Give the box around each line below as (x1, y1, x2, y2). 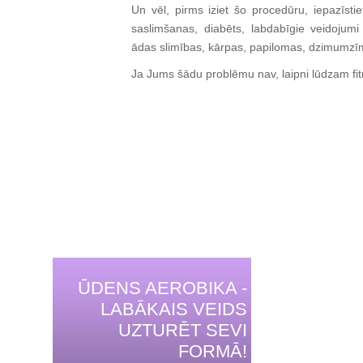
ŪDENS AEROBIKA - (78, 278, 247, 298)
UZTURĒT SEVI (118, 320, 247, 340)
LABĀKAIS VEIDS (100, 299, 247, 319)
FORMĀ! (178, 341, 247, 361)
